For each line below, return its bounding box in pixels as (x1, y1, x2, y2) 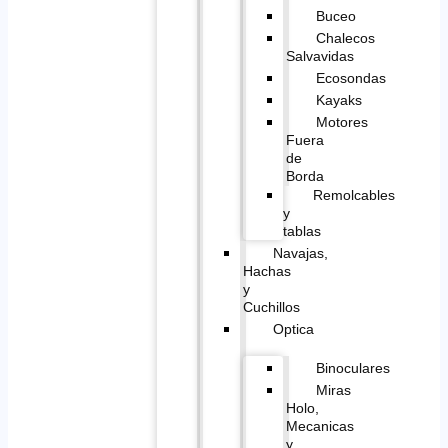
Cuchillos (242, 298, 300, 315)
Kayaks (315, 91, 362, 108)
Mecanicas (285, 417, 354, 434)
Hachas (242, 262, 291, 279)
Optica (272, 320, 314, 337)
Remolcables (312, 186, 395, 203)
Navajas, (272, 244, 328, 261)
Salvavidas (285, 47, 354, 64)
